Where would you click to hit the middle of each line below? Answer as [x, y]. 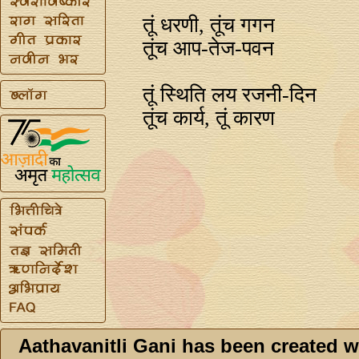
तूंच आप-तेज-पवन [209, 48]
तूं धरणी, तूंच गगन [209, 25]
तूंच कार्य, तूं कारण [209, 118]
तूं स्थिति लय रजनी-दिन [230, 95]
